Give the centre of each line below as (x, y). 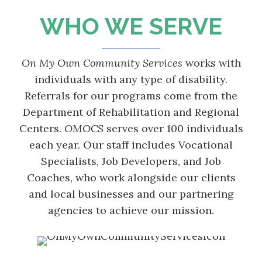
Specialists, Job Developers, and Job (131, 161)
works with (211, 63)
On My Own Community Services (102, 63)
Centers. (42, 129)
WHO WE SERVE (131, 26)
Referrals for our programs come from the (131, 96)
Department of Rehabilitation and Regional (131, 112)
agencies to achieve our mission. (131, 211)
